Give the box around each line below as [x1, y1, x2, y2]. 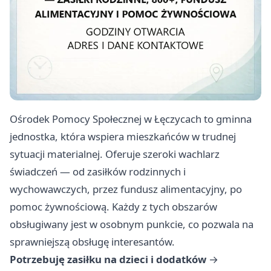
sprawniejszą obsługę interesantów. [10, 235, 175, 249]
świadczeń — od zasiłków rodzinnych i [10, 165, 186, 179]
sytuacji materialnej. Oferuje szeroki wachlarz [10, 147, 220, 162]
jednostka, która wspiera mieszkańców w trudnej [10, 129, 236, 144]
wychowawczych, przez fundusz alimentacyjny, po [10, 182, 242, 197]
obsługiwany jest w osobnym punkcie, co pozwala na [10, 217, 253, 232]
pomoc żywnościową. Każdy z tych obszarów [10, 200, 217, 214]
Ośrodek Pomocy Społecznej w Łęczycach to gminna [10, 112, 252, 126]
